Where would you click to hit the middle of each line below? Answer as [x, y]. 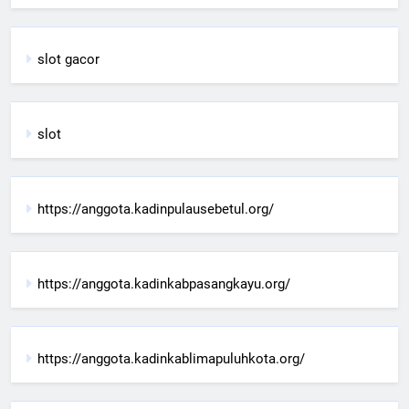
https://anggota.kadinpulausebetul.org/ [156, 209]
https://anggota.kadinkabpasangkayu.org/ [164, 283]
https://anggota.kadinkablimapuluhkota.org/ [171, 358]
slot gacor [68, 59]
